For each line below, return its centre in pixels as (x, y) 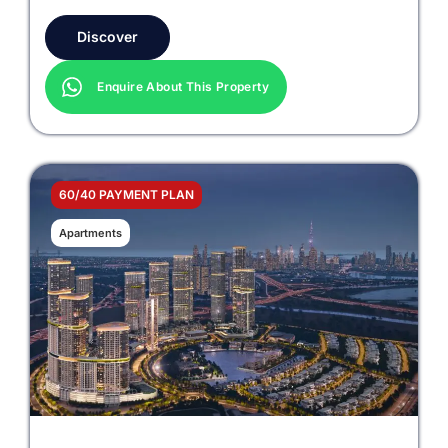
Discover (108, 37)
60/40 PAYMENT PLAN (127, 195)
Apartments (91, 233)
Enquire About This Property (183, 87)
